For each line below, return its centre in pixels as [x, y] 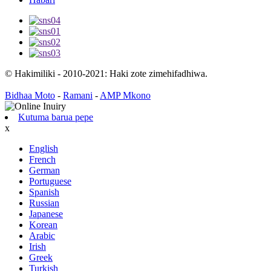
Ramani [78, 96]
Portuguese [50, 181]
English [44, 149]
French [42, 160]
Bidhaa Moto [30, 96]
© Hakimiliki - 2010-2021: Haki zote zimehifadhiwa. [106, 74]
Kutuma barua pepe [56, 117]
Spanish [44, 192]
